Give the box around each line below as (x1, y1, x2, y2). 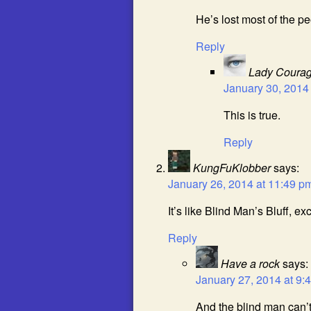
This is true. (224, 107, 280, 123)
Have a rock (221, 255, 280, 271)
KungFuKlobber (193, 160, 271, 176)
